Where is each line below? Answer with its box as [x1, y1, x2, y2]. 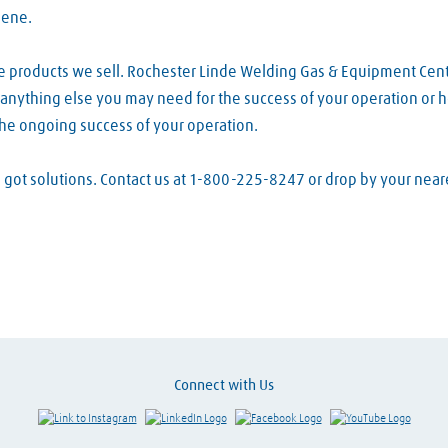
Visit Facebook [320, 411, 390, 424]
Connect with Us [174, 378, 274, 394]
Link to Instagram [135, 411, 219, 424]
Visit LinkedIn [225, 411, 290, 424]
